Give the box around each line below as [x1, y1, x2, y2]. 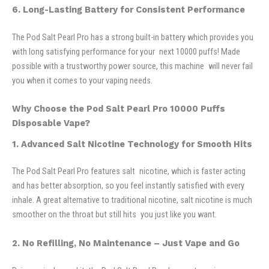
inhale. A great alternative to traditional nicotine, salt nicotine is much [12, 195, 252, 206]
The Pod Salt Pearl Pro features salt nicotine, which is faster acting [12, 166, 246, 177]
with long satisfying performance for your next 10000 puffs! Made [12, 46, 240, 58]
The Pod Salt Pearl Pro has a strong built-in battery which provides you [12, 32, 253, 43]
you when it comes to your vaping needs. [12, 75, 153, 86]
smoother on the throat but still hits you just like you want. [12, 209, 217, 220]
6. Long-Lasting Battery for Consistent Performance [12, 4, 245, 16]
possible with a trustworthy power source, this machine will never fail [12, 61, 253, 72]
